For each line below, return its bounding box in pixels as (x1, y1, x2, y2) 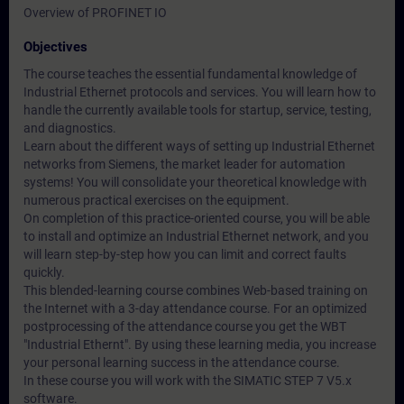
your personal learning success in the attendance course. (23, 355, 340, 370)
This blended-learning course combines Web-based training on (23, 283, 368, 298)
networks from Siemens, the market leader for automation (23, 157, 345, 171)
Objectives (23, 39, 87, 55)
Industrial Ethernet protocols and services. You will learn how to (23, 85, 376, 99)
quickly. (23, 265, 65, 280)
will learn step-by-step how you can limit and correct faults (23, 247, 346, 262)
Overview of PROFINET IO (23, 5, 167, 20)
